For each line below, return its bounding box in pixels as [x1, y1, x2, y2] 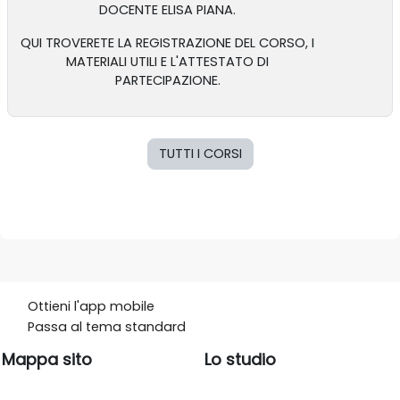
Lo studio [204, 348, 276, 371]
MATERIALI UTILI [66, 52, 158, 71]
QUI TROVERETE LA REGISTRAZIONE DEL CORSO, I [21, 33, 315, 52]
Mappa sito [2, 348, 92, 371]
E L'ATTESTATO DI [157, 52, 270, 71]
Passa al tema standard [28, 317, 186, 336]
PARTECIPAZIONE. [114, 71, 221, 89]
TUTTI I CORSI [158, 144, 242, 162]
